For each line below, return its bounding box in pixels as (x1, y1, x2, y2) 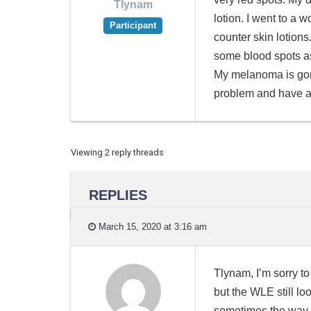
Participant (110, 20, 156, 31)
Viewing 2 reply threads (71, 146, 164, 158)
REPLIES (88, 187, 147, 203)
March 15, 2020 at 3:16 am (96, 221, 207, 232)
